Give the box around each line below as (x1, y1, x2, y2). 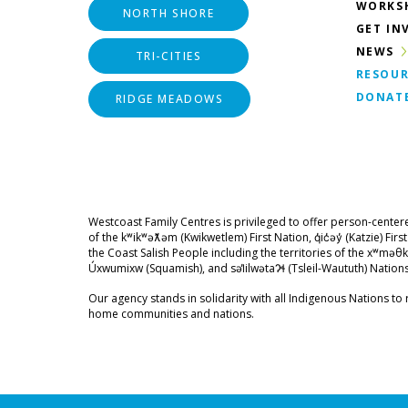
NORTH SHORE (122, 5, 215, 21)
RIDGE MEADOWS (115, 90, 224, 107)
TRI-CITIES (135, 47, 202, 64)
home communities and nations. (88, 305, 254, 321)
